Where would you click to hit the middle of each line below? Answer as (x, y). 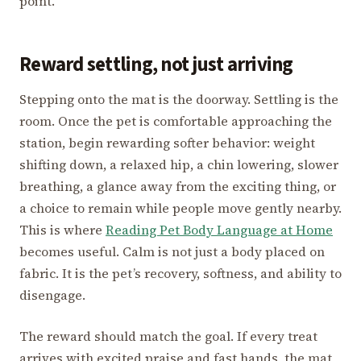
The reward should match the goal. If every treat (168, 336)
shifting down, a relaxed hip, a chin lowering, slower (179, 164)
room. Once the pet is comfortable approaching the (176, 120)
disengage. (52, 295)
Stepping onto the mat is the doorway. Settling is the (179, 99)
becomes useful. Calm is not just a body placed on (172, 251)
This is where (62, 229)
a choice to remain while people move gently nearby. (180, 207)
